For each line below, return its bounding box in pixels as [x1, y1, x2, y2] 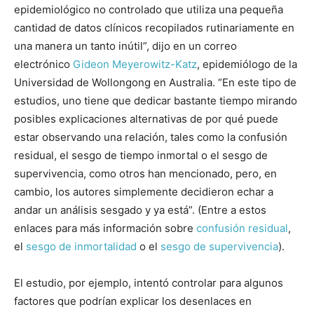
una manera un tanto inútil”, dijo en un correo [14, 39, 237, 53]
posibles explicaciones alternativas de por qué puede [14, 112, 278, 126]
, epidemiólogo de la [197, 57, 297, 71]
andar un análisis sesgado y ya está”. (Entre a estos [14, 203, 266, 217]
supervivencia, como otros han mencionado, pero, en [14, 167, 277, 181]
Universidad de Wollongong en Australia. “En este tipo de [14, 76, 296, 90]
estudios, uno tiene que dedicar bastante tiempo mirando [14, 94, 297, 108]
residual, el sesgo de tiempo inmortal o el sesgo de [14, 149, 268, 163]
